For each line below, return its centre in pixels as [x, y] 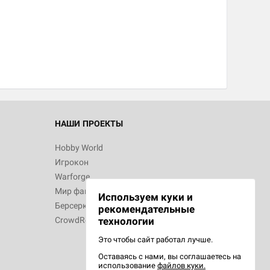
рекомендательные [146, 209]
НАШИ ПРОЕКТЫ [89, 124]
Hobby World [79, 148]
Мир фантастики [88, 191]
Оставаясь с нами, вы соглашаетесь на [170, 256]
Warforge [72, 177]
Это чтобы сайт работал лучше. [155, 240]
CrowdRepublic [83, 220]
